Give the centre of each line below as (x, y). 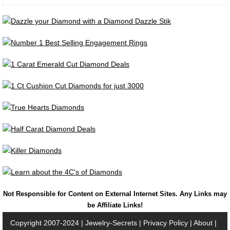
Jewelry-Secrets (111, 223)
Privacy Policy (166, 223)
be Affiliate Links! (115, 205)
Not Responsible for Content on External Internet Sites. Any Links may (115, 194)
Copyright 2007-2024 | (48, 223)
